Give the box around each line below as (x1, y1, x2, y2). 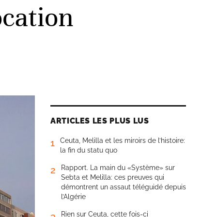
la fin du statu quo (60, 146, 117, 154)
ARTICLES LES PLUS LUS (50, 116, 149, 125)
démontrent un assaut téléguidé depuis (61, 183, 186, 191)
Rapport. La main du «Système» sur (61, 164, 175, 171)
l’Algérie (61, 193, 86, 201)
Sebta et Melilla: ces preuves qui (61, 173, 164, 181)
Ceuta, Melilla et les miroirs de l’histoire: (60, 137, 185, 144)
